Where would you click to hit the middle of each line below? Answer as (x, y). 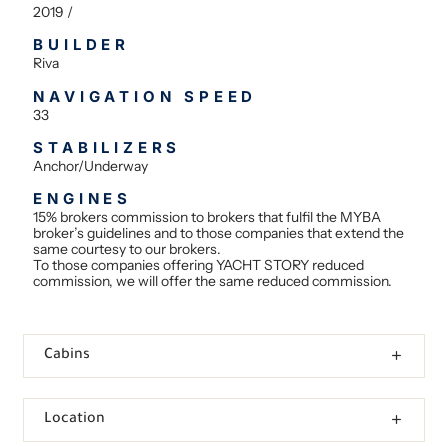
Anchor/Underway (91, 166)
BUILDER (82, 45)
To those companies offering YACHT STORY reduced (199, 265)
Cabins (67, 355)
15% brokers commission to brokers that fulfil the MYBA (207, 217)
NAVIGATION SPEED (145, 96)
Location (75, 419)
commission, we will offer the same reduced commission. (213, 281)
